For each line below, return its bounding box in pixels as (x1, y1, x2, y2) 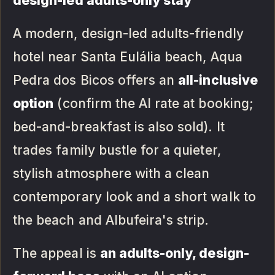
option (13, 96, 54, 112)
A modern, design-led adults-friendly (13, 26, 244, 42)
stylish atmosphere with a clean (13, 166, 210, 182)
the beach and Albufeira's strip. (13, 212, 209, 228)
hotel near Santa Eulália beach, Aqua (13, 49, 242, 65)
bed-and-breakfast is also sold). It (13, 119, 225, 135)
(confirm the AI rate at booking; (53, 96, 254, 112)
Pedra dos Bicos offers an (13, 72, 179, 88)
